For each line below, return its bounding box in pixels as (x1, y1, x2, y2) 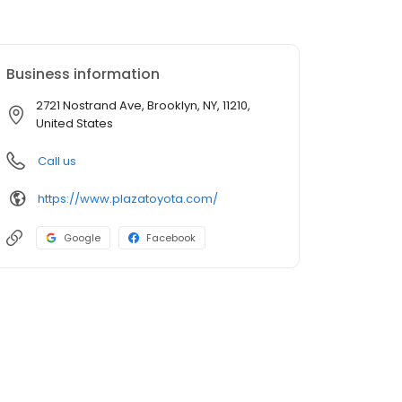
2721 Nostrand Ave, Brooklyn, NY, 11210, (36, 97, 250, 115)
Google (64, 231, 100, 246)
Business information (6, 64, 160, 85)
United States (36, 115, 113, 133)
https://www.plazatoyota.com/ (38, 189, 218, 207)
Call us (38, 153, 76, 170)
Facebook (146, 231, 196, 246)
